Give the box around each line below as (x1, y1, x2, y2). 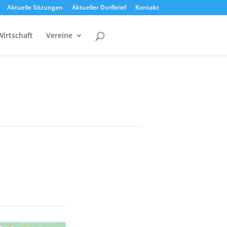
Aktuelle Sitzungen (7, 3, 63, 12)
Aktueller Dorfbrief (71, 3, 126, 12)
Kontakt (135, 3, 159, 12)
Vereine (46, 30, 73, 40)
